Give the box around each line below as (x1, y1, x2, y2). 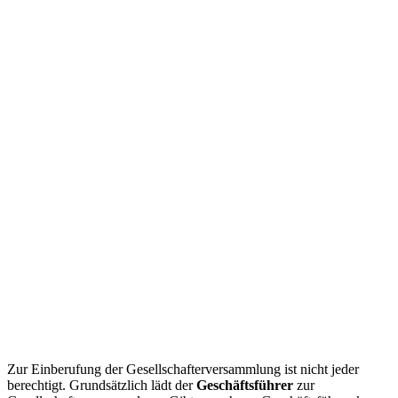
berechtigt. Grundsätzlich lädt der (7, 377, 196, 393)
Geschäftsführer (196, 377, 293, 393)
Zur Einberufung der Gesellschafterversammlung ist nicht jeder (7, 361, 359, 377)
